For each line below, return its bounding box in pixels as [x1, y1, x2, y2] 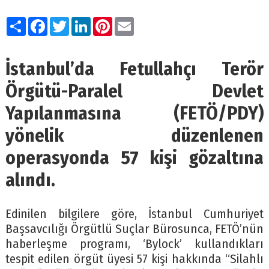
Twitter [68, 14, 104, 29]
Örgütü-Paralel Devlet [5, 79, 264, 102]
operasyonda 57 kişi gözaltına [5, 146, 264, 169]
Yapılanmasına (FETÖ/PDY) [5, 101, 264, 124]
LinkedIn [90, 14, 135, 29]
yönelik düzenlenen [5, 124, 264, 147]
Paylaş [25, 14, 60, 29]
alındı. [5, 168, 55, 191]
